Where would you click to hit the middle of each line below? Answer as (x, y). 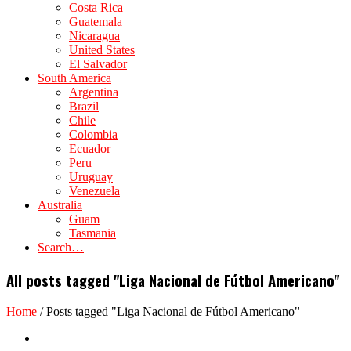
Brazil (84, 106)
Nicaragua (94, 36)
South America (74, 78)
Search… (61, 247)
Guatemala (96, 22)
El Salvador (98, 64)
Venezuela (94, 191)
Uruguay (91, 177)
